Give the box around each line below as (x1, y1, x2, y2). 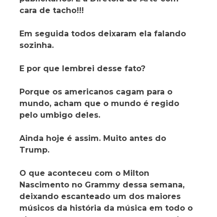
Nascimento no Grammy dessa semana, (19, 180, 185, 189)
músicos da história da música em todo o (19, 203, 193, 213)
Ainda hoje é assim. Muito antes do (19, 133, 166, 143)
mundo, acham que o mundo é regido (19, 98, 179, 108)
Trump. (19, 145, 49, 155)
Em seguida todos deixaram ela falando (19, 29, 186, 38)
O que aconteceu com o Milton (19, 168, 149, 178)
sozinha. (19, 40, 54, 50)
